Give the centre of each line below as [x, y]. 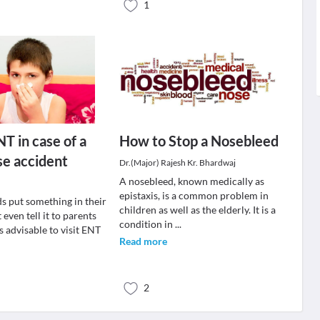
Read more [143, 241]
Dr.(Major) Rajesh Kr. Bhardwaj [177, 162]
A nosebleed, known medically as [191, 181]
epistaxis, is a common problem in [194, 195]
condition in [147, 224]
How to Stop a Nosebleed [199, 141]
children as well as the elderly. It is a [197, 210]
